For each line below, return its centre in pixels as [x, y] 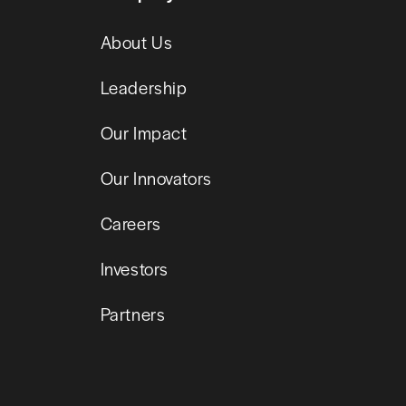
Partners [133, 314]
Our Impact [144, 132]
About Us [136, 42]
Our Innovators [156, 178]
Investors [134, 268]
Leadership [144, 87]
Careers [130, 223]
